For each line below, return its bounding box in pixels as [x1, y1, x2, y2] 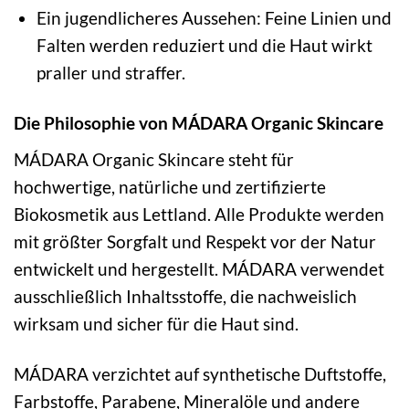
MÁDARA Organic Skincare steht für [14, 148, 294, 170]
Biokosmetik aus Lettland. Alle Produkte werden [14, 203, 384, 225]
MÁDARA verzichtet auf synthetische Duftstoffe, [14, 362, 386, 384]
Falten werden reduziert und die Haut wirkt [36, 35, 372, 57]
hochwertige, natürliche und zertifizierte [14, 175, 326, 197]
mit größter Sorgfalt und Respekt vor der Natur [14, 230, 376, 252]
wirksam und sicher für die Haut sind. [14, 312, 299, 334]
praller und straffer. [36, 62, 185, 84]
